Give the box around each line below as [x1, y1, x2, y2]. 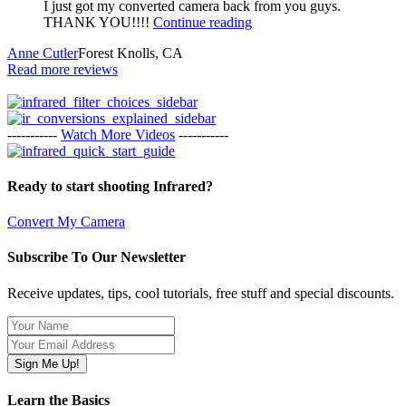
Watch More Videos [61, 126, 175, 142]
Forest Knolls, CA [78, 44, 183, 61]
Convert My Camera [7, 214, 125, 230]
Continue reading [153, 14, 252, 30]
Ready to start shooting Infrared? [7, 178, 213, 194]
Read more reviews [7, 61, 118, 77]
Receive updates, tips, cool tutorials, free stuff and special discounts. [7, 285, 394, 301]
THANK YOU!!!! [43, 14, 153, 30]
